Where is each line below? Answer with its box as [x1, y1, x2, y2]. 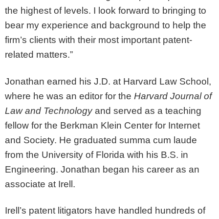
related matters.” [5, 49, 73, 60]
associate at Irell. [5, 178, 78, 189]
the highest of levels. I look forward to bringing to [5, 5, 206, 16]
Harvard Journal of [134, 90, 212, 101]
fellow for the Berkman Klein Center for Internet [5, 120, 200, 131]
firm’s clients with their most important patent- [5, 35, 192, 45]
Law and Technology [5, 105, 92, 116]
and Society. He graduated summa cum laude [5, 134, 197, 145]
